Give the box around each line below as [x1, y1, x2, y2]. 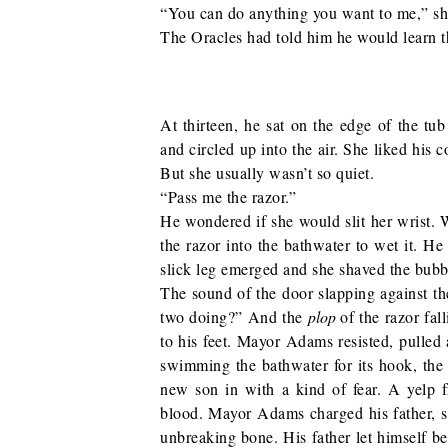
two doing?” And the [160, 306, 308, 327]
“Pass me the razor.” [160, 186, 296, 207]
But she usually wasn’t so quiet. [160, 162, 374, 183]
